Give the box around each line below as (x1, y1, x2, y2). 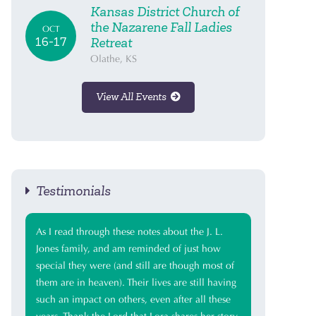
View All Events (96, 91, 171, 103)
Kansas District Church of (90, 4, 239, 20)
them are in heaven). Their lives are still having (36, 276, 236, 288)
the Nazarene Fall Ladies (90, 20, 232, 35)
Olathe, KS (90, 53, 137, 65)
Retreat (90, 35, 132, 51)
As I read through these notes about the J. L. (36, 226, 223, 238)
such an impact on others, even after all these (36, 293, 231, 305)
